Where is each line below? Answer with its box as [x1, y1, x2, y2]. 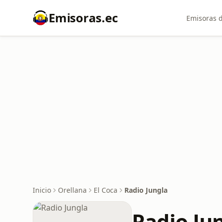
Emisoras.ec [49, 9, 118, 26]
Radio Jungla [124, 185, 167, 195]
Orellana [58, 185, 87, 195]
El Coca [94, 185, 117, 195]
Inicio [33, 185, 51, 195]
